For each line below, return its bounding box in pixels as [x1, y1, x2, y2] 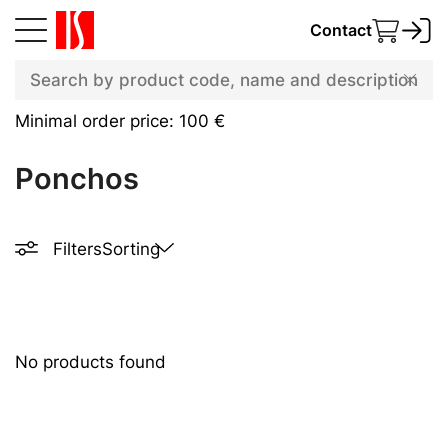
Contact [310, 20, 372, 40]
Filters [53, 238, 102, 259]
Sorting [102, 238, 160, 259]
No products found [15, 352, 166, 372]
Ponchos [15, 161, 139, 196]
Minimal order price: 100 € [15, 111, 225, 131]
